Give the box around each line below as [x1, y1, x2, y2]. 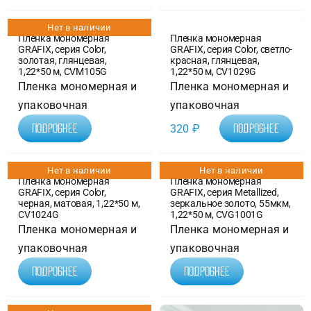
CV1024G [17, 209, 59, 220]
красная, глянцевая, [170, 55, 260, 66]
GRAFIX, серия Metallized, [170, 187, 279, 198]
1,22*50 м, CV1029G [170, 66, 257, 77]
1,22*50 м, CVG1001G [170, 209, 264, 220]
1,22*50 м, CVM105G [17, 66, 108, 77]
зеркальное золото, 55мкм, [170, 198, 291, 209]
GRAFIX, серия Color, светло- [170, 44, 293, 55]
